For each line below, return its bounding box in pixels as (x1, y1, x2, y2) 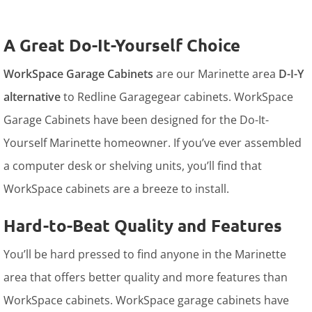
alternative (3, 88, 61, 104)
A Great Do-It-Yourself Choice (3, 33, 240, 56)
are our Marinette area (153, 65, 279, 81)
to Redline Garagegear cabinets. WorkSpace (61, 88, 293, 104)
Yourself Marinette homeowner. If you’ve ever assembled (3, 134, 302, 150)
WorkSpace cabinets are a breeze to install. (3, 180, 229, 196)
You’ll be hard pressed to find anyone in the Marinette (3, 246, 286, 262)
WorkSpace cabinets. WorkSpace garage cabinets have (3, 292, 289, 308)
